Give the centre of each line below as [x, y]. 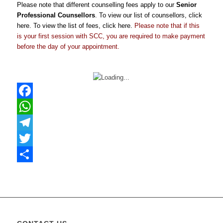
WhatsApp [32, 122]
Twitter [26, 154]
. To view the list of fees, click [73, 25]
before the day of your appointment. [69, 46]
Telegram [30, 138]
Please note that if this [167, 25]
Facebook [31, 106]
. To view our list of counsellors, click [148, 15]
